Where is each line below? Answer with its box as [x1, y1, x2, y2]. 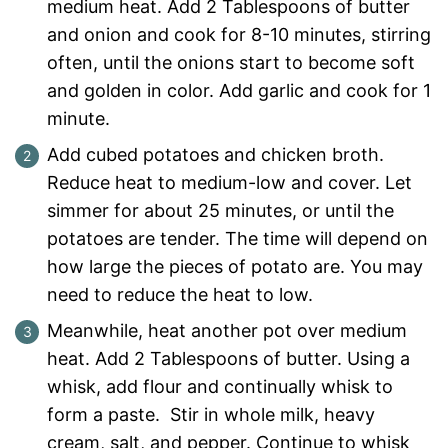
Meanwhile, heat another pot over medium [47, 320, 407, 342]
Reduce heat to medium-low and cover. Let [47, 172, 412, 194]
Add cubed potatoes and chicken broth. [47, 144, 384, 166]
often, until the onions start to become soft [47, 52, 415, 74]
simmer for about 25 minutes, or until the [47, 200, 394, 222]
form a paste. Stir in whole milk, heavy [47, 404, 375, 426]
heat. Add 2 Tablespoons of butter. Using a [47, 348, 410, 370]
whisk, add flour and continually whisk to [47, 376, 393, 398]
